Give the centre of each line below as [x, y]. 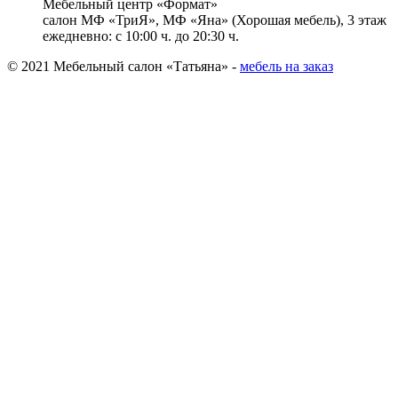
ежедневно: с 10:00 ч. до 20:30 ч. [141, 36]
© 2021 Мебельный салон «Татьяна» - [123, 66]
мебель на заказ [287, 66]
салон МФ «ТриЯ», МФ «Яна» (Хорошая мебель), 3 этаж [215, 20]
